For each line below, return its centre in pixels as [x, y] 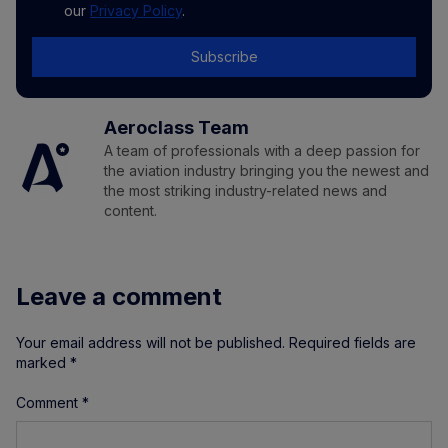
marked [43, 363]
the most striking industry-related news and [245, 191]
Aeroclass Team [176, 128]
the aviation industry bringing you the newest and [266, 171]
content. [130, 211]
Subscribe [224, 57]
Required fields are [352, 343]
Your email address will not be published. [150, 343]
